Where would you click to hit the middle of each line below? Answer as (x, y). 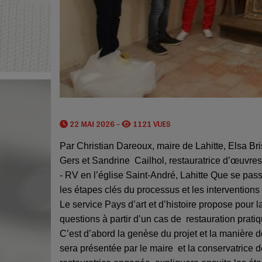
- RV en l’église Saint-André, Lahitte (135, 175)
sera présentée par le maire (119, 248)
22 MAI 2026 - (95, 124)
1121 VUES (151, 124)
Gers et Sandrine (97, 160)
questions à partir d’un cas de (123, 219)
